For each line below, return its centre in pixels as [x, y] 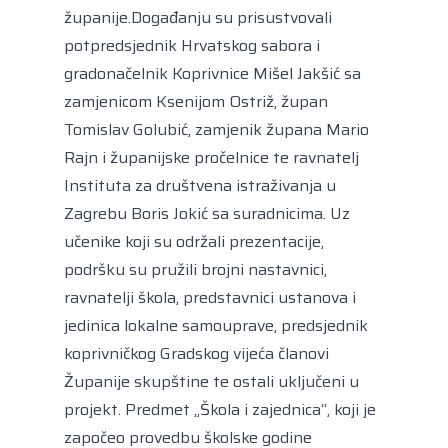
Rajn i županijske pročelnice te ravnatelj [211, 157]
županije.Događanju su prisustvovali [198, 17]
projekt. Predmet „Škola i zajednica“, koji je [220, 409]
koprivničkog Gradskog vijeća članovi [196, 353]
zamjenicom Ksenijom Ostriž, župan [196, 101]
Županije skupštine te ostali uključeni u [211, 381]
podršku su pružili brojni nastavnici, [195, 269]
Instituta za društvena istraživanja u [200, 185]
